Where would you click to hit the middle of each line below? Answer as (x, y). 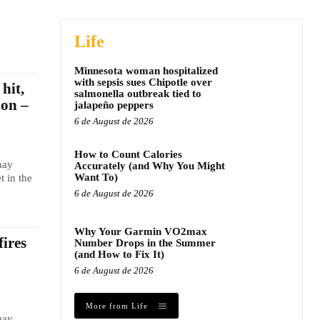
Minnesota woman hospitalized (146, 71)
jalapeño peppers (114, 105)
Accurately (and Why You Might (150, 166)
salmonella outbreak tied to (138, 94)
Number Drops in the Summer (145, 243)
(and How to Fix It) (119, 254)
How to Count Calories (128, 154)
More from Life (117, 305)
